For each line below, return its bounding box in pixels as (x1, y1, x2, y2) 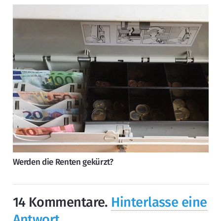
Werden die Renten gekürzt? (12, 156, 113, 167)
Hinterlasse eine (111, 194, 207, 211)
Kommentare (28, 194, 105, 211)
